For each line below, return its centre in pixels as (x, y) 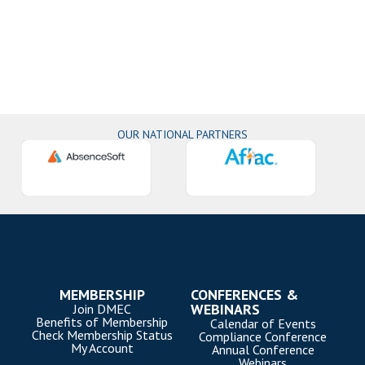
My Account (102, 348)
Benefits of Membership (102, 322)
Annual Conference (263, 350)
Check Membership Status (102, 335)
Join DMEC (102, 309)
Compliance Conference (263, 337)
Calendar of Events (263, 324)
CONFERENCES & (244, 295)
